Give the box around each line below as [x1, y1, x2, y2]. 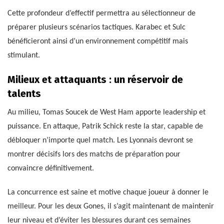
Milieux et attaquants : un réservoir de [7, 73, 183, 86]
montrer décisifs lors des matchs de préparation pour [7, 150, 180, 159]
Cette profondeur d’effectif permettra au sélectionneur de [7, 9, 195, 18]
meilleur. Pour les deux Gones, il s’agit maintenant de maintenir [7, 202, 214, 211]
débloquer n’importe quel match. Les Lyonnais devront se [7, 136, 193, 145]
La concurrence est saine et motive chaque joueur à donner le [7, 188, 208, 197]
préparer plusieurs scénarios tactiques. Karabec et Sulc [7, 23, 185, 32]
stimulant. [7, 51, 40, 60]
